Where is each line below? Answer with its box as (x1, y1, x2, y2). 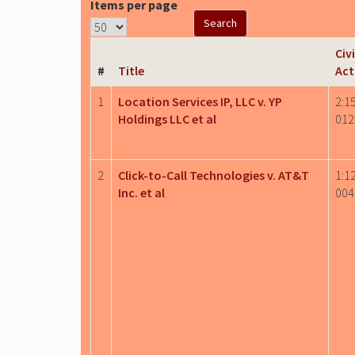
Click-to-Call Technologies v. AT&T (118, 166, 309, 183)
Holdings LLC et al (118, 110, 216, 127)
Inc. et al (118, 184, 165, 200)
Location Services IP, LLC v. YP (118, 93, 282, 109)
